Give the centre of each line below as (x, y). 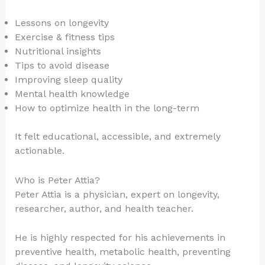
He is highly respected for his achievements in (120, 238)
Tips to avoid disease (62, 65)
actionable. (39, 150)
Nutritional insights (58, 51)
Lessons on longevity (62, 22)
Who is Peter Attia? (57, 180)
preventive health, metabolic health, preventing (122, 252)
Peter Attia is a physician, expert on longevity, (117, 194)
